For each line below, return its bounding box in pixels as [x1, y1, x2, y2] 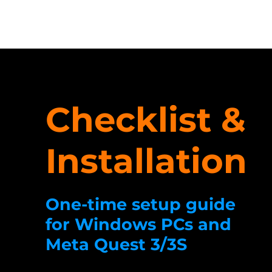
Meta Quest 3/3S [45, 234, 187, 254]
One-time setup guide [45, 194, 236, 214]
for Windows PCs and [45, 214, 231, 234]
